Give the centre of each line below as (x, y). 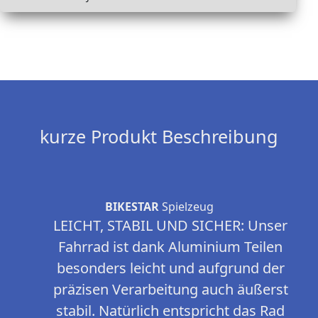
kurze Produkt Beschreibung (159, 137)
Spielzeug (186, 207)
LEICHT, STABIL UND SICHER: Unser (170, 226)
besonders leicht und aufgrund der (170, 268)
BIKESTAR (132, 207)
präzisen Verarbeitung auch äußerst (170, 290)
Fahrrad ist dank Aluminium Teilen (170, 247)
